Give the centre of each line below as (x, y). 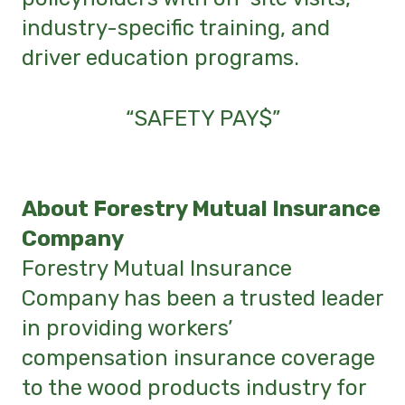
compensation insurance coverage (198, 358)
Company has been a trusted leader (202, 298)
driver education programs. (160, 58)
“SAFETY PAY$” (202, 119)
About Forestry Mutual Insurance (201, 208)
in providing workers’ (127, 328)
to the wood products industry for (194, 387)
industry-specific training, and (176, 28)
